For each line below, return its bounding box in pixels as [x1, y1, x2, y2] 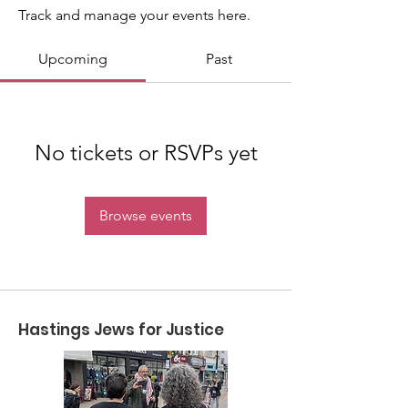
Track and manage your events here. [18, 6, 250, 24]
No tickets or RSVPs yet [34, 139, 258, 166]
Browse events [99, 207, 192, 224]
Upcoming [38, 50, 107, 67]
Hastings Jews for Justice [18, 319, 224, 341]
